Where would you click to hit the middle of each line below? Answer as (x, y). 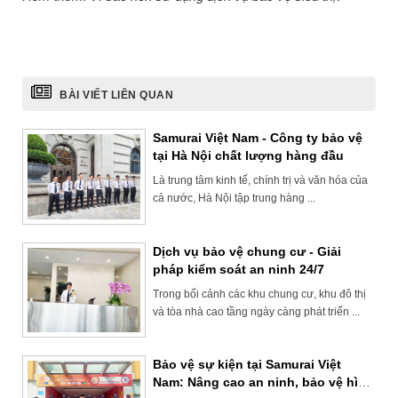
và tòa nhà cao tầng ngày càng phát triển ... (257, 311)
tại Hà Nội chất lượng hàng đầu (249, 156)
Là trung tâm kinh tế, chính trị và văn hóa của (261, 181)
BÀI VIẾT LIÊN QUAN (115, 96)
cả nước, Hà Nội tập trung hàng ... (235, 199)
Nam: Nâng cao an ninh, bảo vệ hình (264, 382)
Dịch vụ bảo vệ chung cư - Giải (247, 251)
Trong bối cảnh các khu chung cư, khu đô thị (260, 294)
